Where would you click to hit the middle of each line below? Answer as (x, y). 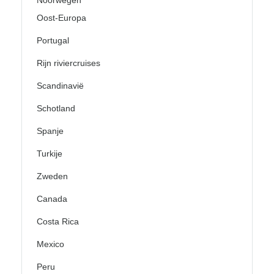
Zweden (52, 176)
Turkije (50, 154)
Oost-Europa (61, 18)
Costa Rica (58, 222)
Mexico (50, 244)
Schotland (56, 109)
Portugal (53, 41)
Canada (52, 199)
